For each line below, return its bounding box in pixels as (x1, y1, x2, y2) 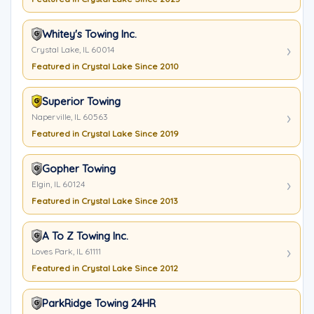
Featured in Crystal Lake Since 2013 (32, 196, 178, 206)
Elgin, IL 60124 (32, 179, 85, 189)
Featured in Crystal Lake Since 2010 (32, 61, 179, 71)
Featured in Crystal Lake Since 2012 (32, 263, 178, 273)
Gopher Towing (42, 162, 116, 175)
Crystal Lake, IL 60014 (32, 44, 114, 55)
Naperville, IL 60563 (32, 111, 108, 122)
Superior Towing (42, 95, 121, 108)
